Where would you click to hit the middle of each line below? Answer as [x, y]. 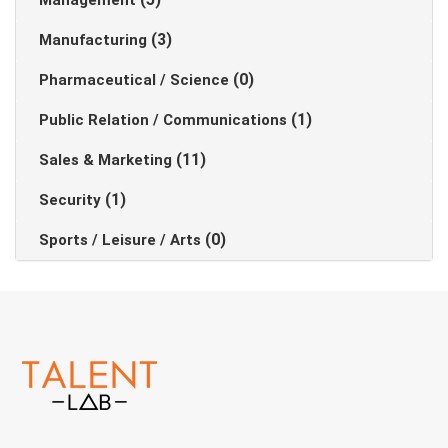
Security [72, 200]
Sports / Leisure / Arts [122, 240]
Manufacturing [95, 40]
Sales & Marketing [107, 160]
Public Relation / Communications [165, 120]
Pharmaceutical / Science [136, 80]
